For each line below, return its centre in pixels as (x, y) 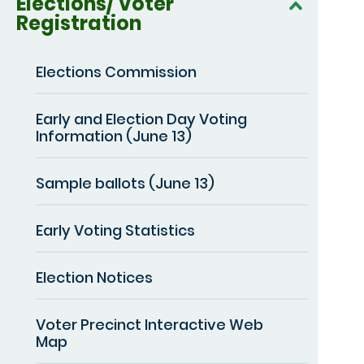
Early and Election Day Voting (141, 119)
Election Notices (94, 277)
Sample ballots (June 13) (125, 183)
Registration (79, 23)
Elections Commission (116, 71)
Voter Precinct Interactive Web (149, 324)
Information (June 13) (114, 136)
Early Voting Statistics (115, 230)
